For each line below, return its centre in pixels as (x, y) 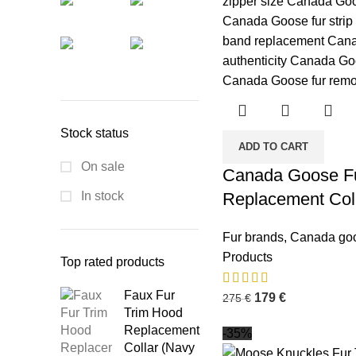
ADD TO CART (273, 147)
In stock (101, 196)
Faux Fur (149, 295)
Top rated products (112, 262)
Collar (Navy (159, 348)
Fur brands (253, 237)
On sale (101, 166)
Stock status (95, 133)
